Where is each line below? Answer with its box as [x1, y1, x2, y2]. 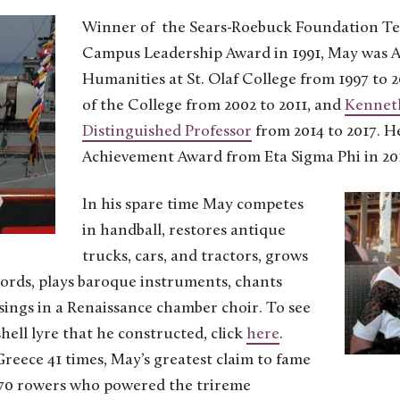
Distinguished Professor [82, 122, 252, 140]
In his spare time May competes [82, 196, 304, 213]
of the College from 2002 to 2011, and [82, 96, 345, 114]
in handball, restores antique [82, 221, 286, 239]
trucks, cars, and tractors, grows [82, 247, 308, 265]
